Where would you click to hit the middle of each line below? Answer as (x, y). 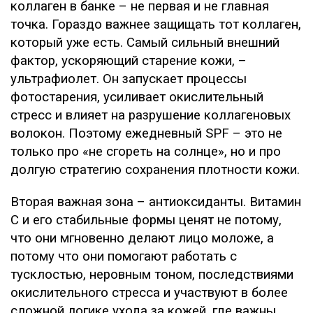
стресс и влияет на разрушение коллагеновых (151, 115)
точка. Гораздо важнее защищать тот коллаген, (156, 24)
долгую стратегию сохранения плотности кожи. (155, 170)
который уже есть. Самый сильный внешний (145, 43)
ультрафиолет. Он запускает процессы (129, 79)
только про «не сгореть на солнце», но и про (146, 152)
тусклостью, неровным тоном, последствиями (152, 275)
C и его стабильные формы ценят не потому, (146, 220)
